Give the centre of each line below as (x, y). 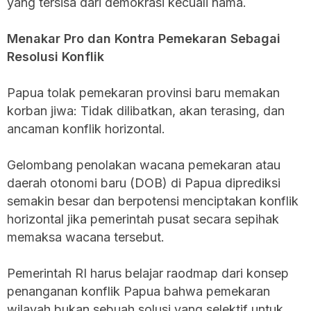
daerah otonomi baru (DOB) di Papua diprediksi (144, 183)
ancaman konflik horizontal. (86, 128)
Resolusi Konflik (56, 56)
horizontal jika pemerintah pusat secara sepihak (143, 219)
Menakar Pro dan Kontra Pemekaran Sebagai (144, 38)
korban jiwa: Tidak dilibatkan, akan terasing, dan (146, 110)
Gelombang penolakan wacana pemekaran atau (144, 165)
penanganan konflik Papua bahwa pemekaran (138, 291)
